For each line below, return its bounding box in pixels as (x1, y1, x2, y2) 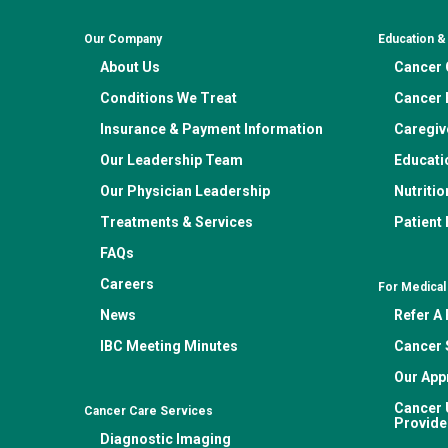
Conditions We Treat (100, 90, 237, 106)
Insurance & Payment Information (100, 121, 323, 137)
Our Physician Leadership (100, 183, 270, 199)
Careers (100, 276, 154, 292)
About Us (100, 59, 160, 75)
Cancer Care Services (84, 404, 213, 418)
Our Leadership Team (100, 152, 243, 168)
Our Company (84, 32, 162, 46)
